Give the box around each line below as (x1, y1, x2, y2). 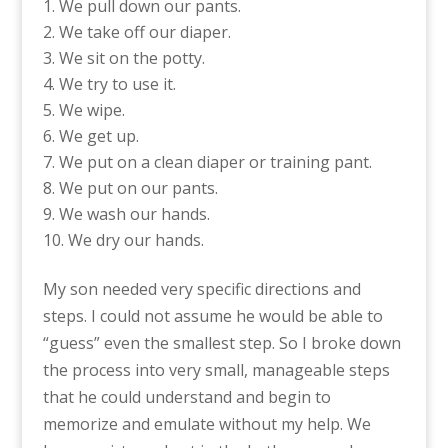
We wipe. (58, 99, 125, 121)
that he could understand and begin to (42, 386, 331, 408)
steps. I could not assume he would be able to (42, 305, 383, 327)
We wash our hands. (58, 203, 210, 225)
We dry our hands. (67, 229, 204, 251)
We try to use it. (58, 73, 176, 95)
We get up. (58, 125, 139, 147)
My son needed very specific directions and (42, 278, 361, 300)
